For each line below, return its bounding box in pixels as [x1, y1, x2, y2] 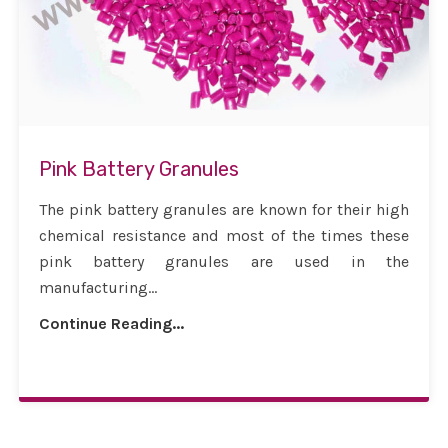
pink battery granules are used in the [39, 252, 409, 272]
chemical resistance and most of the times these [39, 226, 409, 246]
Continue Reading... [39, 314, 184, 334]
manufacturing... [39, 278, 157, 298]
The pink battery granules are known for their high [39, 200, 409, 220]
